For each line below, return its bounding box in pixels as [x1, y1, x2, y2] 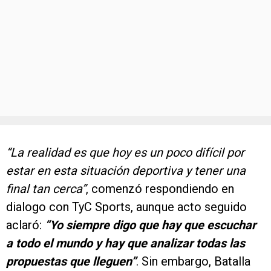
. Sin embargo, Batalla [136, 253, 250, 269]
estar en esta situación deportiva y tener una [6, 163, 246, 178]
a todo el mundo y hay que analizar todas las [6, 235, 245, 250]
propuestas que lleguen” [6, 253, 136, 269]
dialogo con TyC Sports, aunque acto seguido [6, 199, 247, 214]
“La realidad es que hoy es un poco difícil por [6, 145, 244, 160]
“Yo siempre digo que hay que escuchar [45, 217, 256, 232]
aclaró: [6, 217, 45, 232]
